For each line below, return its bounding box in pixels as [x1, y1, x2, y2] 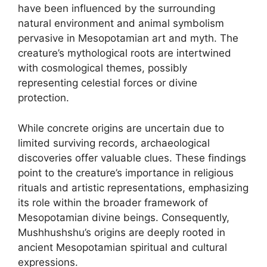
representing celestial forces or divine [18, 77, 197, 89]
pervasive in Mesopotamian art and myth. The [18, 32, 238, 44]
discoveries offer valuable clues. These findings [18, 151, 246, 164]
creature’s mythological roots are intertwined [18, 47, 231, 59]
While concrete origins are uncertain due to [18, 122, 224, 134]
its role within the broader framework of [18, 196, 208, 209]
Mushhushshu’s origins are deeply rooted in [18, 226, 225, 238]
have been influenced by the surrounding [18, 2, 215, 14]
